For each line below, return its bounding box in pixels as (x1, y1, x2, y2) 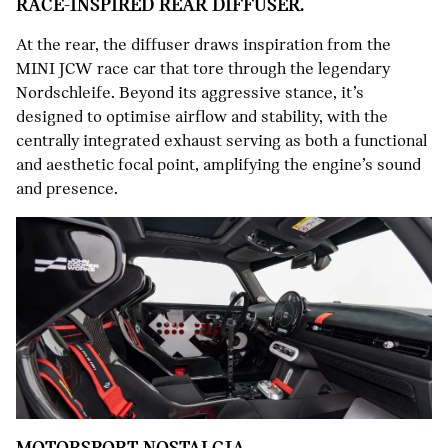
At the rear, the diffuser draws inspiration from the (16, 34, 391, 56)
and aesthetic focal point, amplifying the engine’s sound (16, 154, 421, 176)
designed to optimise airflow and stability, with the (16, 106, 388, 128)
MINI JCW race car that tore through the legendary (16, 58, 390, 80)
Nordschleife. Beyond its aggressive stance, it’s (16, 82, 364, 104)
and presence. (16, 178, 118, 200)
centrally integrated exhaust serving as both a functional (16, 130, 427, 152)
